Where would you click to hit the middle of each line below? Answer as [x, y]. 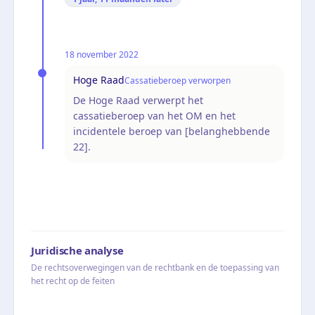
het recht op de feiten [73, 281]
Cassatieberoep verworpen [178, 80]
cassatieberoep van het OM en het [154, 115]
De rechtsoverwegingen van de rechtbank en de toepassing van [155, 267]
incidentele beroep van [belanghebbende [172, 131]
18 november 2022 [102, 54]
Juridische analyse [77, 250]
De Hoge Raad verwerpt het [138, 100]
